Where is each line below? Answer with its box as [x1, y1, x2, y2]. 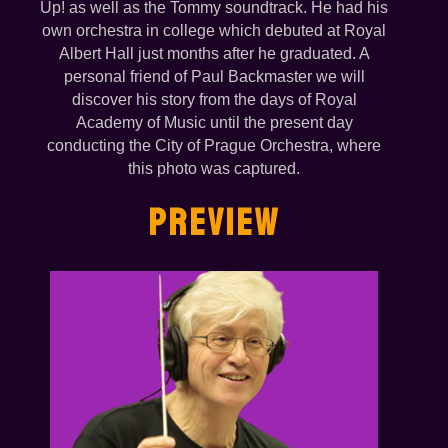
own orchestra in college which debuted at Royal [42, 22, 386, 40]
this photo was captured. [128, 160, 300, 178]
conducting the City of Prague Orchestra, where [47, 137, 381, 155]
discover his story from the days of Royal [71, 91, 357, 109]
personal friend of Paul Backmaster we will [63, 68, 365, 86]
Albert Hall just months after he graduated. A [58, 45, 370, 63]
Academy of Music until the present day [75, 114, 353, 132]
